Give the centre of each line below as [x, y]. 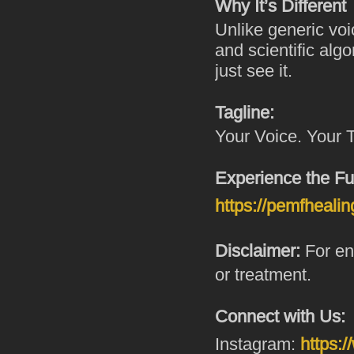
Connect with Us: [280, 317]
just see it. [254, 71]
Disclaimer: [258, 251]
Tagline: [245, 113]
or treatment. [263, 275]
